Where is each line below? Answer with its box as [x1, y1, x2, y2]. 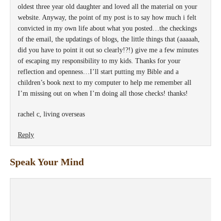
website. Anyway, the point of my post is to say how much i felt [18, 13, 196, 21]
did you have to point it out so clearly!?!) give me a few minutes [18, 46, 198, 54]
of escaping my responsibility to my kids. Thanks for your [18, 57, 181, 65]
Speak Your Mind [10, 156, 84, 167]
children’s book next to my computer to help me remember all [18, 78, 191, 86]
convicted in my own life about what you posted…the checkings [18, 24, 197, 32]
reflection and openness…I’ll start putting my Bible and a [18, 68, 179, 75]
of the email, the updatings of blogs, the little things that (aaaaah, [18, 35, 200, 43]
